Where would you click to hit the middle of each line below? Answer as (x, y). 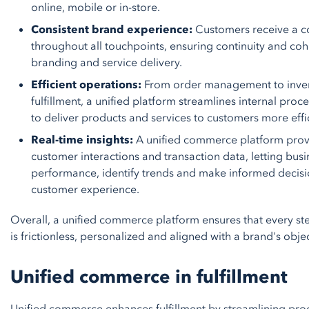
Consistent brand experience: (112, 30)
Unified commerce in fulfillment (149, 277)
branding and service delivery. (107, 63)
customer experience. (85, 190)
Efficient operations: (86, 85)
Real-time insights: (82, 140)
